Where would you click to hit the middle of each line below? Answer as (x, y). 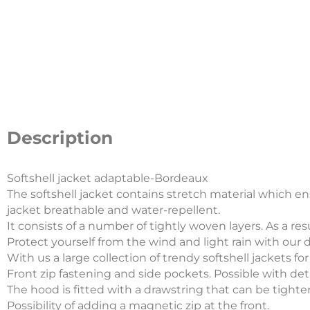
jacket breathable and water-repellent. (113, 210)
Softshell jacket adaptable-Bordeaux (108, 178)
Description (60, 138)
